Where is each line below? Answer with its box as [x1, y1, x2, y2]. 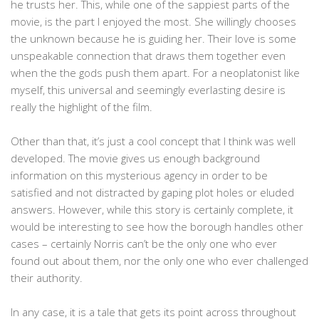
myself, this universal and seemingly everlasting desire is [11, 83, 286, 98]
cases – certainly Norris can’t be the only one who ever [11, 236, 277, 251]
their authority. [11, 271, 85, 286]
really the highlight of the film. [11, 100, 152, 115]
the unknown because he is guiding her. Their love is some [11, 31, 296, 46]
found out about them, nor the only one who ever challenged [11, 253, 308, 268]
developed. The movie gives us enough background [11, 151, 260, 166]
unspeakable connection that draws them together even [11, 48, 286, 63]
